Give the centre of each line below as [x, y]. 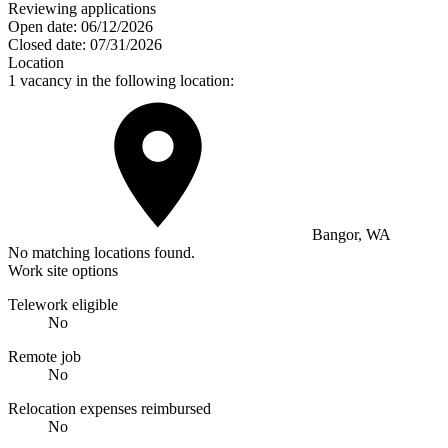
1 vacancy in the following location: [121, 80]
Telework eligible [63, 304]
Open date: [42, 26]
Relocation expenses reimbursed [109, 408]
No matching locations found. [101, 252]
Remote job [44, 356]
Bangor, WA [349, 234]
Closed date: [47, 44]
